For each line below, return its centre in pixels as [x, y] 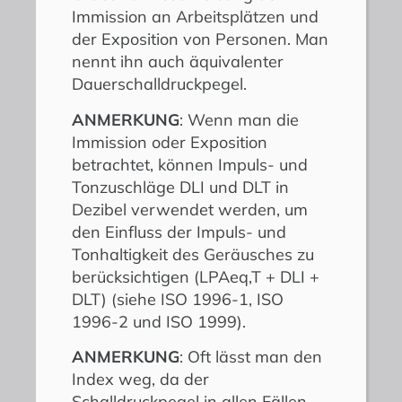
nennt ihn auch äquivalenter [178, 62]
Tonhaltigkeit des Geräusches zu [193, 254]
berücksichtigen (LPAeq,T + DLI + [196, 276]
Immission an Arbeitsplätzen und [195, 17]
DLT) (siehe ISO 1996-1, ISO [178, 299]
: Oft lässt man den [251, 357]
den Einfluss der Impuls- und [179, 232]
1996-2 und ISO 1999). [159, 321]
